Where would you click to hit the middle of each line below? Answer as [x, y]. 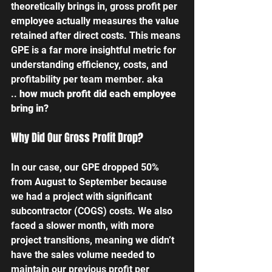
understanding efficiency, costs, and [90, 64]
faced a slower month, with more [84, 225]
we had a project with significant [83, 196]
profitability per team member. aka [88, 79]
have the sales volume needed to [84, 254]
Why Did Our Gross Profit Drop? [77, 138]
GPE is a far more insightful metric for [95, 50]
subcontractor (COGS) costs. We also [93, 211]
